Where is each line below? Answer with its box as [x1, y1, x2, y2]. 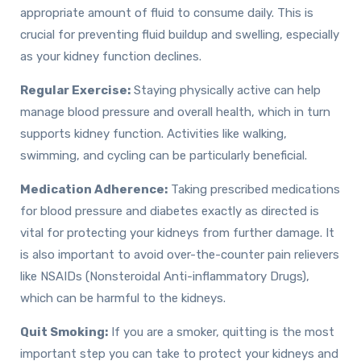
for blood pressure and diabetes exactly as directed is [20, 203, 319, 218]
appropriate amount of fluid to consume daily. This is [20, 5, 313, 20]
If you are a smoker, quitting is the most [108, 324, 334, 339]
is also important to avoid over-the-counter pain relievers [20, 247, 339, 262]
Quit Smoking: [20, 324, 108, 339]
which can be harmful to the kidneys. [20, 290, 226, 305]
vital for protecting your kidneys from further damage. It [20, 225, 334, 240]
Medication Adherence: [20, 181, 168, 197]
